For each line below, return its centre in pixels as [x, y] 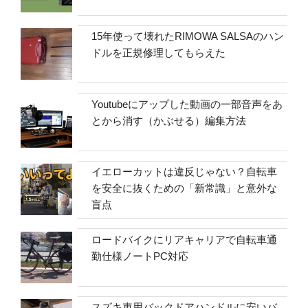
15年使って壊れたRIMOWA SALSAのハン [188, 36]
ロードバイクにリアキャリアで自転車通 [185, 239]
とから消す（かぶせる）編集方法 [169, 120]
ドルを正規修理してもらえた [159, 53]
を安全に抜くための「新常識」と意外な [185, 188]
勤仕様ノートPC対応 [140, 256]
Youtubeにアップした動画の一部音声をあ [187, 104]
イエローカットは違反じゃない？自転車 [185, 172]
